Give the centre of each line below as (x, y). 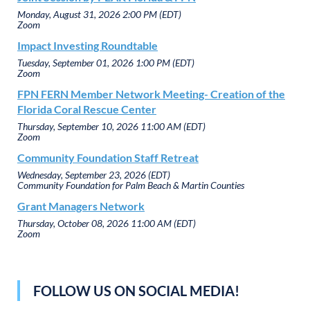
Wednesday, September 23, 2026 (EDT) (94, 174)
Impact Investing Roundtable (88, 45)
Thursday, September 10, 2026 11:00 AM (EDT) (111, 126)
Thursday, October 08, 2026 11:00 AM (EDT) (107, 223)
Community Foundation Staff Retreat (108, 157)
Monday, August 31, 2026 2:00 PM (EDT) (99, 14)
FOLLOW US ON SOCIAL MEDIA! (136, 290)
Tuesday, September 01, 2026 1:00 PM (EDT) (106, 62)
